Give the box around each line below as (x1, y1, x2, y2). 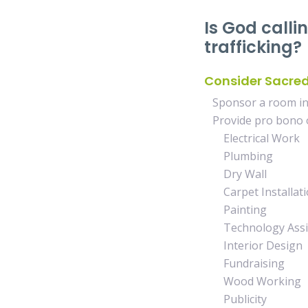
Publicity (204, 291, 269, 307)
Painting (204, 202, 267, 217)
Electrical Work (204, 131, 300, 146)
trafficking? (204, 36, 306, 58)
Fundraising (204, 256, 285, 271)
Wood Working (204, 274, 301, 289)
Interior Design (204, 238, 305, 253)
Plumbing (204, 148, 273, 164)
